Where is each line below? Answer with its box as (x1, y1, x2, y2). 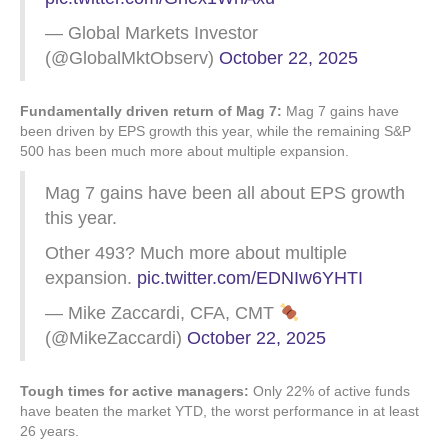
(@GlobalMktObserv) (45, 48, 219, 68)
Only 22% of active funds (249, 383, 410, 399)
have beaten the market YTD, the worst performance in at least (20, 403, 419, 419)
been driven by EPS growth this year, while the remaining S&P (20, 123, 411, 139)
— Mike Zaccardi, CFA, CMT (45, 303, 279, 323)
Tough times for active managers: (20, 383, 249, 399)
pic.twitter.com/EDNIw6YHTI (137, 268, 363, 288)
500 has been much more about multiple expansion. (20, 143, 349, 159)
